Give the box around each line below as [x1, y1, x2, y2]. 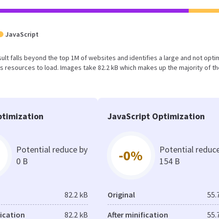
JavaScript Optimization [107, 110, 205, 122]
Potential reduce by [16, 144, 88, 155]
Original [107, 190, 135, 199]
